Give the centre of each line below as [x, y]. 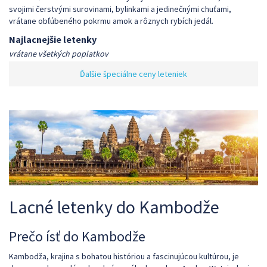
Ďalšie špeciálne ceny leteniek [133, 74]
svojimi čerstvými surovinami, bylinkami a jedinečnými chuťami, [120, 9]
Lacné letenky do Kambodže [114, 207]
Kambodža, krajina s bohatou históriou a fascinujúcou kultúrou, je [124, 256]
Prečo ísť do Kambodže [77, 236]
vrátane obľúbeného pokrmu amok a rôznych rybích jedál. [111, 21]
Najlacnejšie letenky [53, 39]
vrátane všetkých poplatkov [59, 54]
